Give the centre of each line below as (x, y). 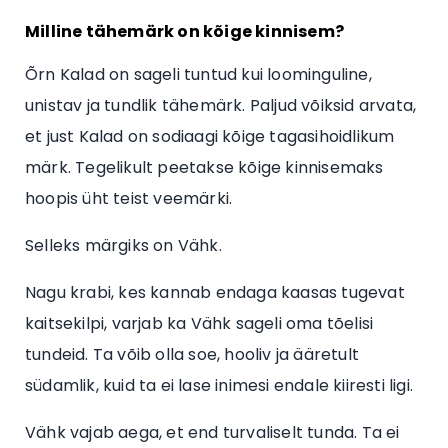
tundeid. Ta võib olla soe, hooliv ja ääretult (192, 354)
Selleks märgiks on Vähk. (123, 245)
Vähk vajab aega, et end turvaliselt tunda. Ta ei (212, 432)
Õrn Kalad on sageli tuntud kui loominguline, (198, 74)
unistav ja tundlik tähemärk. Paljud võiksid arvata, (221, 105)
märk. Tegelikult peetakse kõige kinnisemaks (204, 167)
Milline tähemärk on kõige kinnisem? (184, 31)
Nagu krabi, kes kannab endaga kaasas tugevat (215, 292)
